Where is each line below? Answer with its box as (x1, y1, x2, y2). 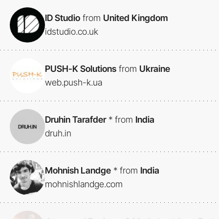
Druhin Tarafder (45, 114, 106, 125)
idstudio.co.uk (45, 26, 98, 37)
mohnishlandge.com (45, 179, 123, 190)
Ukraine (139, 64, 170, 74)
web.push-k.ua (45, 77, 102, 88)
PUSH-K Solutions (45, 64, 116, 74)
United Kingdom (103, 13, 168, 23)
